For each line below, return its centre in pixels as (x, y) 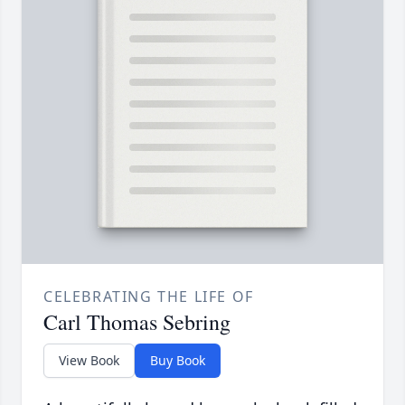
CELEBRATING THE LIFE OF (149, 297)
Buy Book (178, 361)
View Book (89, 361)
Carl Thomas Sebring (137, 322)
